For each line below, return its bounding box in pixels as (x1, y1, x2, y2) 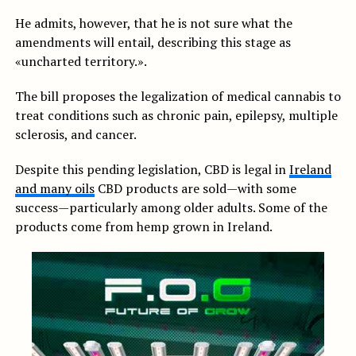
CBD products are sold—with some (94, 180, 296, 198)
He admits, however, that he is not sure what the (14, 14, 292, 33)
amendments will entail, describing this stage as (14, 33, 291, 52)
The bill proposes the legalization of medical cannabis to (14, 87, 341, 106)
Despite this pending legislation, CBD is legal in (14, 161, 289, 179)
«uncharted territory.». (14, 52, 147, 71)
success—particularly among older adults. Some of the (14, 199, 327, 217)
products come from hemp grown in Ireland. (14, 218, 273, 236)
